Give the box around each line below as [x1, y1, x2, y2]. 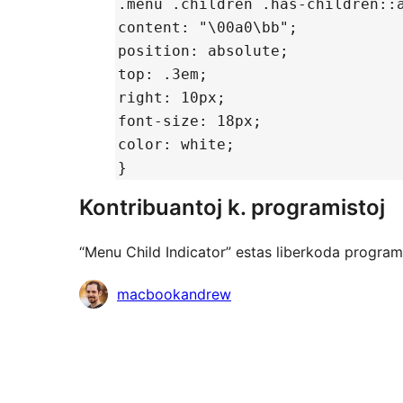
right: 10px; [118, 89, 226, 107]
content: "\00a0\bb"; [118, 19, 298, 37]
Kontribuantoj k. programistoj [79, 194, 385, 221]
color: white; [118, 136, 235, 154]
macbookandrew [117, 285, 231, 304]
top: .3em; [118, 66, 208, 84]
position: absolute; [118, 42, 289, 60]
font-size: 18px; [118, 112, 262, 130]
